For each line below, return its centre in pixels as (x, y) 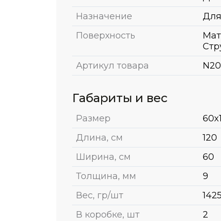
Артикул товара (112, 65)
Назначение (104, 16)
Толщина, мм (106, 176)
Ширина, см (103, 157)
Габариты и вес (120, 98)
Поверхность (106, 35)
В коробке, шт (108, 214)
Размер (93, 118)
